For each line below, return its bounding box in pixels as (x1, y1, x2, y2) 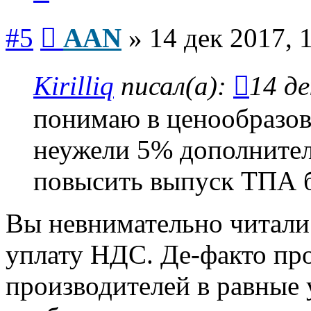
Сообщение (56, 17, 110, 30)
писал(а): (114, 71, 233, 101)
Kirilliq (33, 71, 114, 101)
